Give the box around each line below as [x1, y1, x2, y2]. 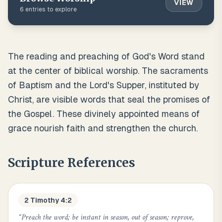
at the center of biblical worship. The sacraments [8, 65, 208, 76]
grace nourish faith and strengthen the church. [8, 123, 198, 133]
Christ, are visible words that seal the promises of [8, 94, 210, 105]
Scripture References [8, 155, 135, 170]
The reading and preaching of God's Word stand [8, 51, 205, 61]
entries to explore [24, 6, 77, 13]
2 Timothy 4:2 [24, 196, 72, 204]
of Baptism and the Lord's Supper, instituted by [8, 80, 199, 90]
